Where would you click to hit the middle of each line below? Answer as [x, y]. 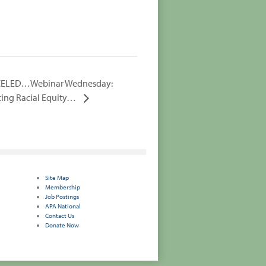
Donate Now [62, 225]
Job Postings [62, 196]
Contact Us [60, 215]
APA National [63, 206]
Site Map [57, 177]
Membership [63, 187]
